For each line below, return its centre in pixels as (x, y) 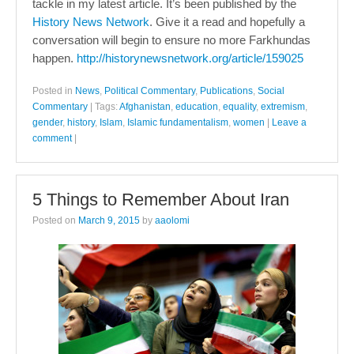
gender (47, 122)
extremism (283, 107)
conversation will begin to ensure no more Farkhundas (171, 40)
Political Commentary (150, 91)
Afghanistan (145, 107)
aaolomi (172, 220)
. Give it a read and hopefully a (227, 22)
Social (271, 91)
